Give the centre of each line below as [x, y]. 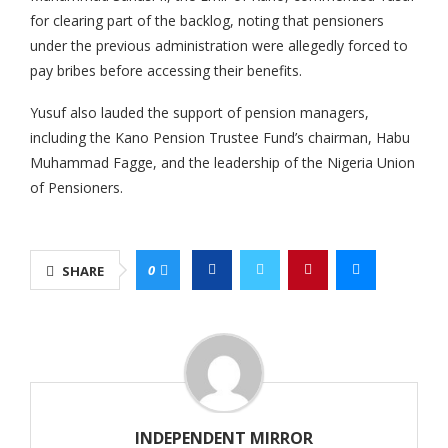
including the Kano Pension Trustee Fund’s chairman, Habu [220, 138]
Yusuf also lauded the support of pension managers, [199, 113]
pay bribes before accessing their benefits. [166, 71]
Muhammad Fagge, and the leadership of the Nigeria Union [222, 163]
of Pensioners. [76, 188]
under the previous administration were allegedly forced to [219, 46]
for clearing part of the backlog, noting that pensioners [207, 21]
